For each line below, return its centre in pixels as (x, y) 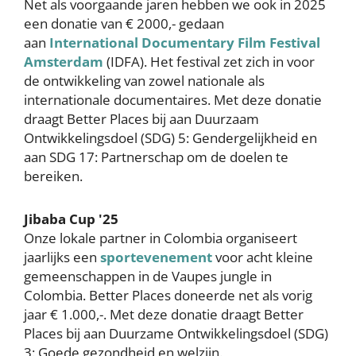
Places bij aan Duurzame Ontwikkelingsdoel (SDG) (176, 333)
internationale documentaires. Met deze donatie (173, 100)
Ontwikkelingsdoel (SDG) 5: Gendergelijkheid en (170, 138)
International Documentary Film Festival (185, 43)
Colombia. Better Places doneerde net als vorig (168, 295)
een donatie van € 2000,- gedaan (124, 23)
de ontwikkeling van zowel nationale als (144, 81)
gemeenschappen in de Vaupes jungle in (148, 276)
